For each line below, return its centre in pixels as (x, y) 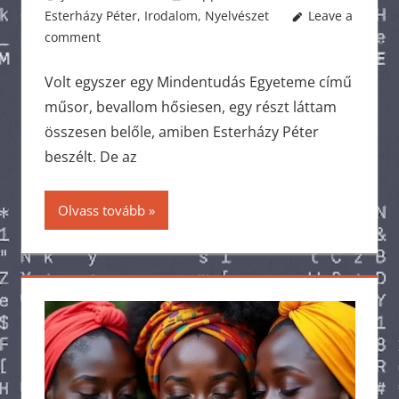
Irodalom (171, 16)
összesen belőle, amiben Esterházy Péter (181, 132)
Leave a (331, 16)
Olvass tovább (101, 211)
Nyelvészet (236, 16)
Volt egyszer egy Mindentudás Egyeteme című (198, 82)
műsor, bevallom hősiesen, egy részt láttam (190, 107)
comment (72, 37)
